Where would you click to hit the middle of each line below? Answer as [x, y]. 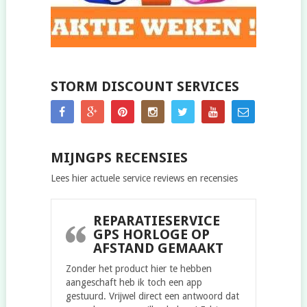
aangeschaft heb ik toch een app [134, 283]
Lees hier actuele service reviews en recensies [144, 179]
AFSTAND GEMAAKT [158, 248]
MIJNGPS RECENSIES [119, 158]
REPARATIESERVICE [156, 221]
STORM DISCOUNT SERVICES [145, 87]
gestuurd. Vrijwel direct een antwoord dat [152, 296]
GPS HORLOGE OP [151, 235]
